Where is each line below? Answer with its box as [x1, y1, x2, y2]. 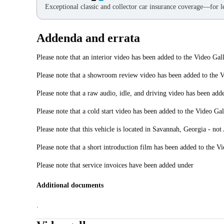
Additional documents [36, 181, 103, 189]
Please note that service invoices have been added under [36, 161, 193, 169]
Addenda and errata [36, 31, 140, 45]
